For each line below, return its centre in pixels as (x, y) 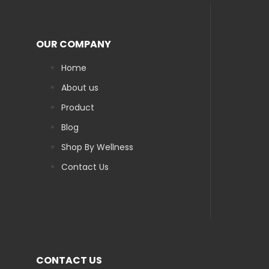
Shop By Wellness (97, 147)
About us (80, 88)
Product (78, 108)
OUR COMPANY (74, 44)
